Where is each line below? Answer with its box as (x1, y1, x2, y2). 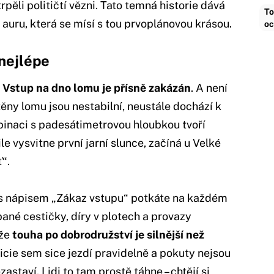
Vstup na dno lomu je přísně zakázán (2, 81, 191, 94)
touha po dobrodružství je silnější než (12, 228, 204, 241)
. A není (191, 81, 228, 94)
